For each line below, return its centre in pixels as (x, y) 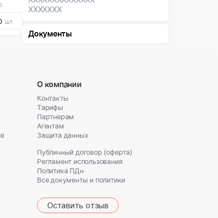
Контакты (53, 98)
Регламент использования (80, 161)
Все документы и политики (81, 180)
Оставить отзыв (78, 205)
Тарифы (50, 107)
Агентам (51, 126)
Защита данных (63, 135)
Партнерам (56, 117)
